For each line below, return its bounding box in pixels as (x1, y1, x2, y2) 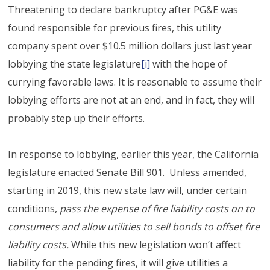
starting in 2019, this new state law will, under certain (8, 183, 248, 197)
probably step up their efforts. (8, 111, 145, 125)
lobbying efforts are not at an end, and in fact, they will (8, 93, 255, 107)
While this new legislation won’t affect (71, 237, 242, 251)
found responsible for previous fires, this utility (8, 20, 222, 34)
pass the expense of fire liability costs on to (60, 201, 256, 215)
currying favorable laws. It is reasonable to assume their (8, 75, 262, 89)
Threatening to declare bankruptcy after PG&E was (8, 2, 239, 16)
